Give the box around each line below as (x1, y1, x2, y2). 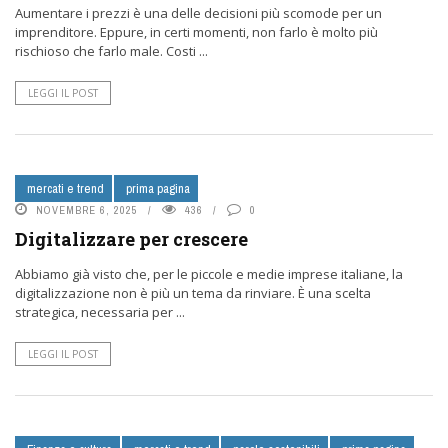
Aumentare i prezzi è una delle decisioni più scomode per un (15, 4, 382, 22)
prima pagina (126, 180, 190, 197)
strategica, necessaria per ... (15, 303, 185, 321)
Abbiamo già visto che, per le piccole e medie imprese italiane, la (15, 265, 403, 283)
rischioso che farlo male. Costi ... (15, 42, 208, 60)
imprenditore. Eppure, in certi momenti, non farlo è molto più (15, 23, 378, 41)
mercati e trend (27, 180, 104, 197)
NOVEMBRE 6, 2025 (36, 203, 138, 217)
